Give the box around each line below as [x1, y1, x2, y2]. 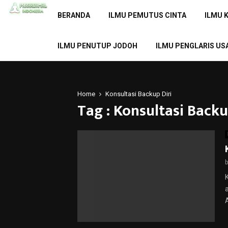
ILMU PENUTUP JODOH [57, 42, 137, 50]
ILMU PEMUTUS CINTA [108, 11, 186, 19]
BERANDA [57, 11, 90, 19]
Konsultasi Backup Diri [105, 90, 172, 98]
